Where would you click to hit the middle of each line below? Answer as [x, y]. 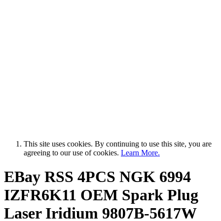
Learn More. [140, 152]
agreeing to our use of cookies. [72, 152]
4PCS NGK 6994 [132, 176]
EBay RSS [39, 176]
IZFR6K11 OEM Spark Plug [101, 195]
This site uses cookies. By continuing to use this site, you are [118, 144]
